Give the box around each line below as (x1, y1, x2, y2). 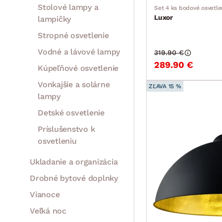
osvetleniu (38, 136, 77, 146)
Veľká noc (30, 206, 66, 216)
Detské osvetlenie (38, 108, 105, 118)
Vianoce (30, 190, 60, 200)
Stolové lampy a (38, 2, 99, 12)
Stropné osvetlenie (38, 31, 109, 41)
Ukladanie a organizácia (30, 157, 118, 167)
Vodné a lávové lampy (38, 47, 120, 57)
